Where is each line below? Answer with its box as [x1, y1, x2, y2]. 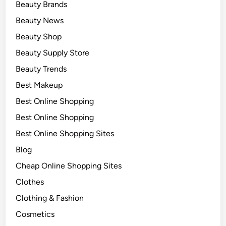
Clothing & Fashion [16, 193, 84, 203]
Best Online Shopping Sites [16, 129, 115, 138]
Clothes [16, 177, 44, 187]
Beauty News [16, 16, 64, 25]
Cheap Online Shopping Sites [16, 161, 122, 171]
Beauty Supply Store [16, 48, 90, 58]
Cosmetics [16, 209, 55, 219]
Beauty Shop [16, 32, 62, 41]
